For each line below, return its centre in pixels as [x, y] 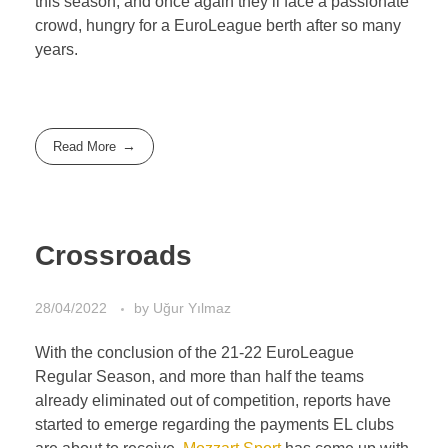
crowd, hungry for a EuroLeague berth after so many [218, 26]
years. [56, 50]
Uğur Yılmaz [192, 307]
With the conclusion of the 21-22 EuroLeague [194, 352]
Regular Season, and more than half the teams [199, 376]
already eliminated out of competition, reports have [213, 400]
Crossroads [113, 255]
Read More [85, 147]
